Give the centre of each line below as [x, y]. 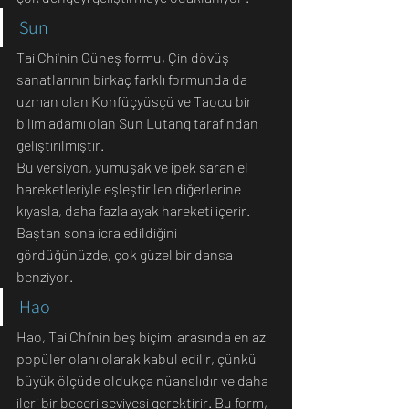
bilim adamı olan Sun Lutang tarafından [139, 123]
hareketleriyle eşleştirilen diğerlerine [130, 189]
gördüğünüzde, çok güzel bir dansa [126, 254]
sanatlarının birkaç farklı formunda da [133, 79]
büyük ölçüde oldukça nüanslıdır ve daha [144, 380]
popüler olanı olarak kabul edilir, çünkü [138, 358]
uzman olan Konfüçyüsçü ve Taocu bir [136, 101]
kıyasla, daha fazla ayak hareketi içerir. [135, 210]
